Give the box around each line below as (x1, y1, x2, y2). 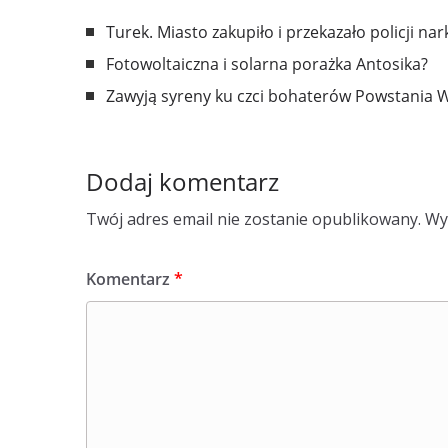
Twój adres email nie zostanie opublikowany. (86, 208, 421, 230)
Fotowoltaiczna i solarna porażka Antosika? (106, 53, 428, 75)
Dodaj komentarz (86, 165, 279, 198)
